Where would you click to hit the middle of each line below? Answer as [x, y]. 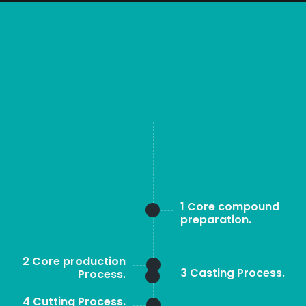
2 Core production [74, 261]
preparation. [216, 220]
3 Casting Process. [233, 273]
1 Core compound [230, 207]
